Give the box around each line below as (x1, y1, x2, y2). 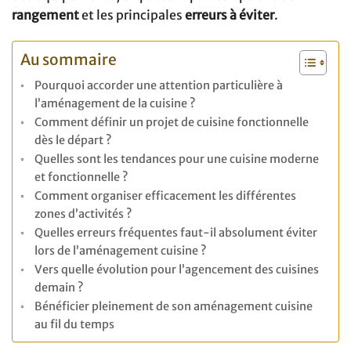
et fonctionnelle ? (34, 170, 128, 185)
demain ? (34, 280, 84, 295)
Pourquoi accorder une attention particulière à (34, 78, 283, 93)
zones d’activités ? (34, 207, 132, 222)
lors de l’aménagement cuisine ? (34, 244, 207, 259)
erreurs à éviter (185, 6, 274, 23)
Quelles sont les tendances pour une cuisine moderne (34, 152, 319, 167)
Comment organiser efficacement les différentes (34, 189, 296, 204)
